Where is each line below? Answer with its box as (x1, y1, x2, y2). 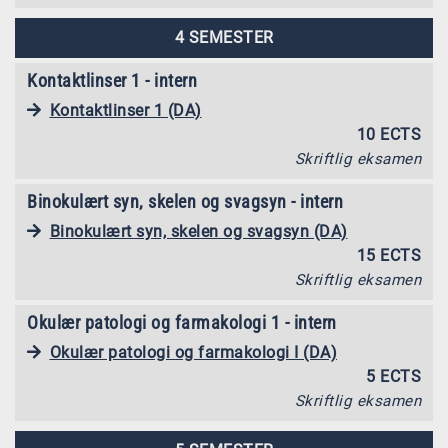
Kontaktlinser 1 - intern (27, 70, 197, 92)
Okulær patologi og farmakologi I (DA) (49, 343, 337, 363)
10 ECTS (356, 125, 421, 145)
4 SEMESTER (174, 28, 274, 48)
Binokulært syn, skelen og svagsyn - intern (27, 191, 343, 213)
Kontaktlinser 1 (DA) (49, 101, 202, 121)
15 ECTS (356, 246, 421, 266)
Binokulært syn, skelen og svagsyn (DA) (49, 222, 348, 242)
